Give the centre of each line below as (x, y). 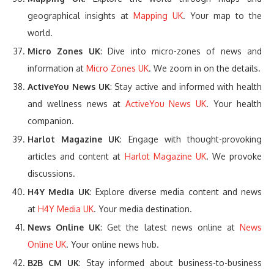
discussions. (51, 174)
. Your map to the (222, 16)
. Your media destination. (143, 209)
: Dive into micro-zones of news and (181, 51)
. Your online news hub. (113, 245)
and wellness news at (76, 104)
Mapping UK (158, 16)
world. (40, 33)
